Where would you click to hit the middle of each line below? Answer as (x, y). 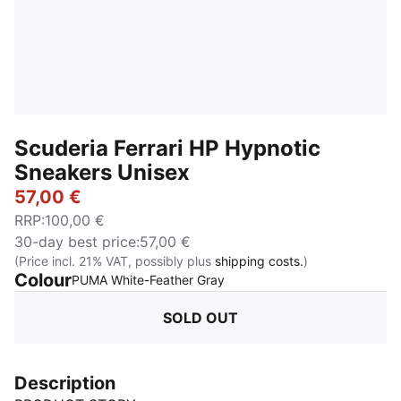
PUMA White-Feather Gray (148, 280)
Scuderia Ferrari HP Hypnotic (167, 148)
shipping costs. (259, 261)
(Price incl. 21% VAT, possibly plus (115, 261)
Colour (43, 280)
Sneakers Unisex (102, 172)
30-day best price (75, 242)
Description (65, 383)
